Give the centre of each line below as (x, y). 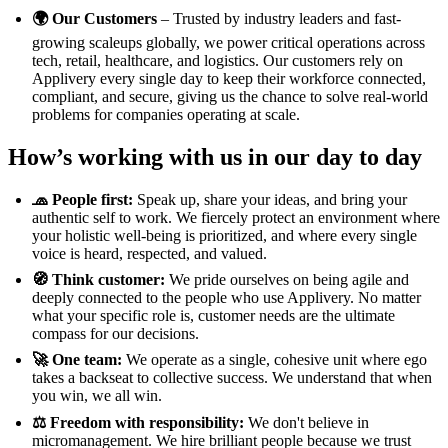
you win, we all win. (97, 395)
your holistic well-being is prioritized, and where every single (224, 235)
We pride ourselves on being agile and (287, 279)
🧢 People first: (82, 199)
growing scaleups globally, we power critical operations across (228, 42)
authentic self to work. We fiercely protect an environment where (236, 217)
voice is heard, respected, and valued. (149, 253)
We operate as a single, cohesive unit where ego (274, 359)
